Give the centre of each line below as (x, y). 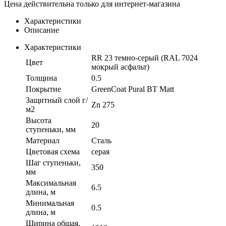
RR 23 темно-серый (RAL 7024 (145, 58)
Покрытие (43, 89)
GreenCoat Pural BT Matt (133, 89)
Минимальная (50, 203)
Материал (43, 140)
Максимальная (51, 183)
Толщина (41, 78)
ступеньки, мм (51, 129)
